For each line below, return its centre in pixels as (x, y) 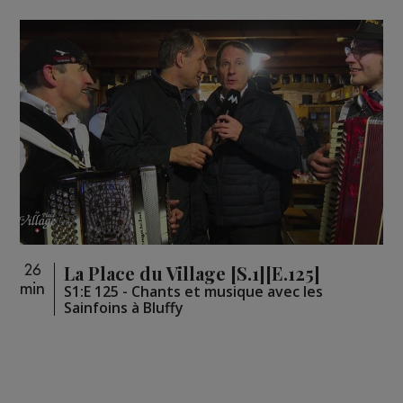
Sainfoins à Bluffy (124, 307)
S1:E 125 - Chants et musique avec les (194, 291)
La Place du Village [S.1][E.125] (193, 273)
